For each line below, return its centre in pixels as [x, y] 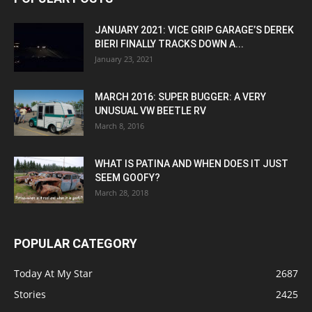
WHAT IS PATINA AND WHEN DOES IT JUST [192, 163]
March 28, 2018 [122, 192]
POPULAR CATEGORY [76, 243]
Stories [30, 294]
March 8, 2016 [119, 125]
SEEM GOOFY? [127, 177]
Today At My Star [53, 273]
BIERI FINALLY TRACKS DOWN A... [169, 44]
